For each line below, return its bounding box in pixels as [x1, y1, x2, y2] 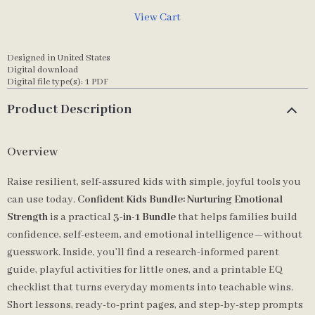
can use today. [7, 193, 77, 206]
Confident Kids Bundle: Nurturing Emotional [77, 193, 283, 206]
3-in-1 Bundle [113, 211, 176, 224]
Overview [7, 145, 58, 160]
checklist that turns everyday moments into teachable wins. [7, 281, 293, 294]
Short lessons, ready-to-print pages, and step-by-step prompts [7, 299, 303, 311]
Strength [7, 211, 48, 224]
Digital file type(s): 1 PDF [7, 76, 108, 88]
